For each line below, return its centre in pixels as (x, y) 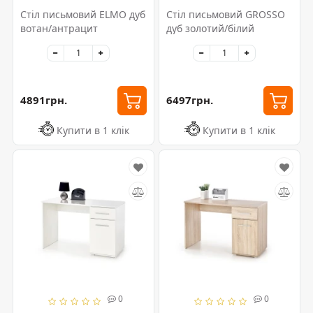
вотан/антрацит (59, 28)
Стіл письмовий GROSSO (226, 14)
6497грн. (190, 100)
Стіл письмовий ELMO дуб (83, 14)
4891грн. (44, 100)
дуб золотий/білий (210, 28)
